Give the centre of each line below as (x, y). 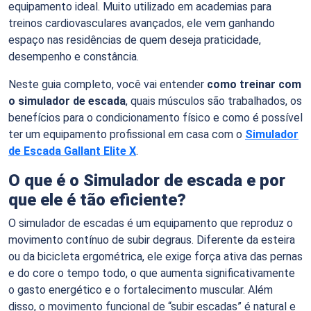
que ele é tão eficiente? (97, 200)
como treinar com (254, 84)
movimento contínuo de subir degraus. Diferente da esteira (152, 239)
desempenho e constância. (74, 56)
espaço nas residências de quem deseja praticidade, (135, 40)
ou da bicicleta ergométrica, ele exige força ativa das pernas (155, 256)
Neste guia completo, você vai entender (108, 84)
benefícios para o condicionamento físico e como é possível (155, 117)
